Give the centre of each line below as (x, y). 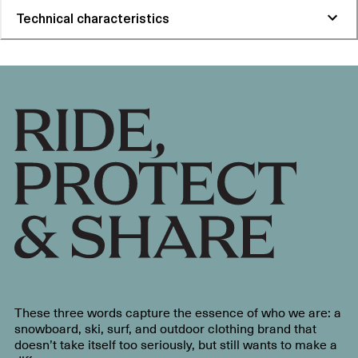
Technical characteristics (92, 17)
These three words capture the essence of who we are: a (177, 311)
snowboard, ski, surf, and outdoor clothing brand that (165, 327)
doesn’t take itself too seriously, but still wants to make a (175, 343)
